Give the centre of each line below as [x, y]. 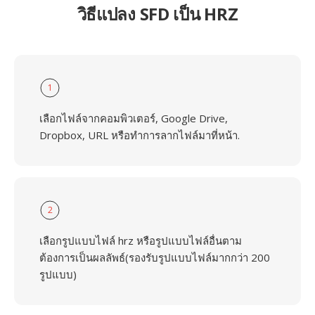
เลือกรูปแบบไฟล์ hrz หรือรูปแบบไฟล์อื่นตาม [141, 240]
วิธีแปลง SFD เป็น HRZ [157, 14]
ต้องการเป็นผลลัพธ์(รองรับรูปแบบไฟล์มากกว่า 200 [155, 257]
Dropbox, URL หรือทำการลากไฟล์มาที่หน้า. [140, 135]
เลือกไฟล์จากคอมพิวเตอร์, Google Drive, [134, 118]
